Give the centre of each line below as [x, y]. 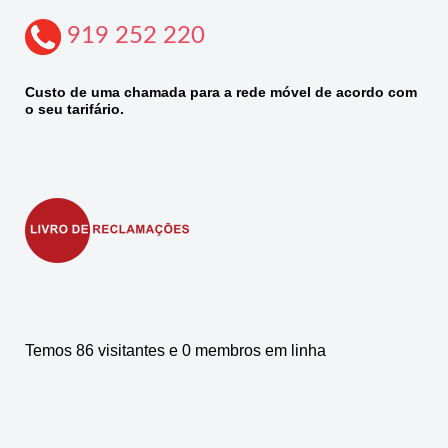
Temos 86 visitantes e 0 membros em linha [175, 351]
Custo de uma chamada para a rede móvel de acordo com [221, 92]
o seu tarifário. [74, 109]
